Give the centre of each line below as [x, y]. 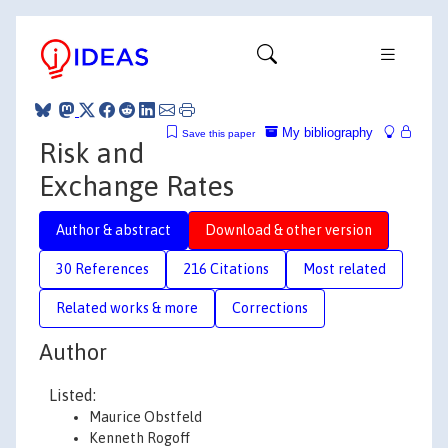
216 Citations [226, 268]
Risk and [92, 152]
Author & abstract [113, 229]
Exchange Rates [136, 185]
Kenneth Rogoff [139, 438]
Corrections [270, 307]
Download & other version [288, 229]
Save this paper [218, 133]
